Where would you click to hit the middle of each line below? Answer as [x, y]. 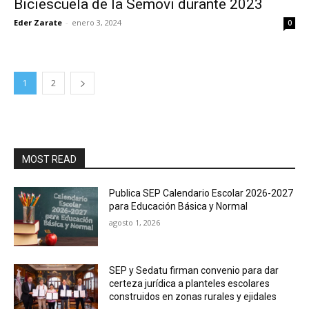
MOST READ [49, 159]
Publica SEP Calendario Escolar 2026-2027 [201, 193]
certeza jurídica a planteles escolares [190, 283]
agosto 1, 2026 [135, 222]
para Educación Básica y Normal [179, 206]
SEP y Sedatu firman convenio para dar [194, 270]
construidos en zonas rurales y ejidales [193, 296]
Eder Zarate [38, 22]
